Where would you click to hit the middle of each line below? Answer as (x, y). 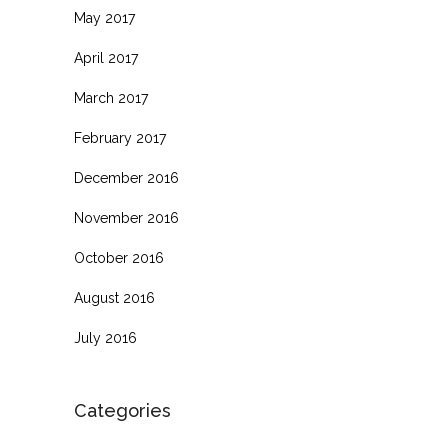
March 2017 (111, 98)
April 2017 (106, 58)
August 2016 (114, 298)
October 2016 (119, 258)
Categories (122, 411)
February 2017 (120, 138)
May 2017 (104, 18)
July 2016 (105, 338)
